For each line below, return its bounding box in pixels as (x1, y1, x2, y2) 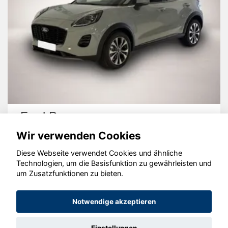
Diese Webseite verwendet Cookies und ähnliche (16, 149, 182, 158)
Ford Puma (20, 109, 80, 124)
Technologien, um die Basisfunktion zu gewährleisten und (16, 159, 212, 168)
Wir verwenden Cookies (16, 129, 141, 142)
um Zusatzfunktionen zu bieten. (16, 169, 123, 178)
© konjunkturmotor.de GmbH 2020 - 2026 (40, 169, 188, 179)
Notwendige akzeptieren (72, 197, 156, 206)
